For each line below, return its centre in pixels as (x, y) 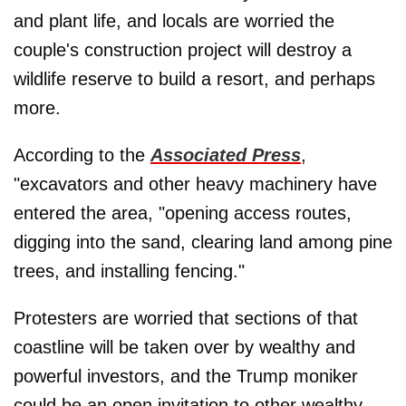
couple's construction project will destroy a (183, 50)
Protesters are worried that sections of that (186, 319)
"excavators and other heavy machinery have (195, 184)
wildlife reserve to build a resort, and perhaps (194, 79)
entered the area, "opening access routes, (183, 213)
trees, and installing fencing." (129, 271)
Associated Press (226, 155)
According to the (82, 155)
